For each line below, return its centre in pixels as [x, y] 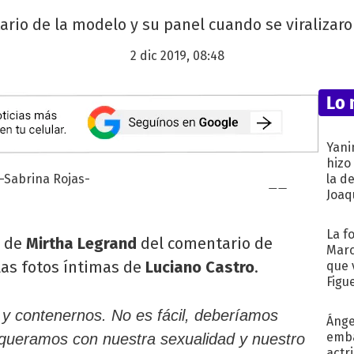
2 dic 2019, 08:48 [177, 56]
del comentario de [205, 243]
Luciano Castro [198, 267]
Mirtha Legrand [81, 243]
